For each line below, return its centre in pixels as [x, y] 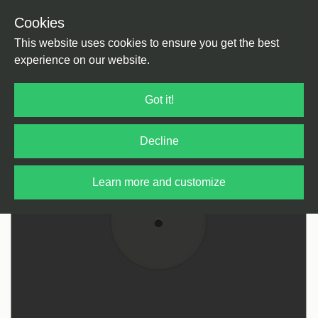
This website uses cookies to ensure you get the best [147, 43]
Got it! [159, 100]
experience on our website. [82, 60]
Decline [159, 141]
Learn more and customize [159, 182]
